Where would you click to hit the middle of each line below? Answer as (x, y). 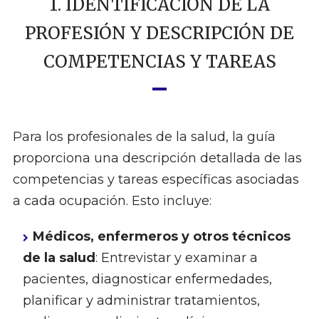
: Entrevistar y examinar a (176, 258)
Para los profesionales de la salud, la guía (144, 137)
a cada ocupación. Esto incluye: (112, 201)
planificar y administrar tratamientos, (141, 301)
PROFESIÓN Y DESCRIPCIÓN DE (159, 33)
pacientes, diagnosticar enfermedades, (147, 279)
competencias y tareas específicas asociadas (156, 180)
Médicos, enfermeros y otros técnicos (161, 237)
